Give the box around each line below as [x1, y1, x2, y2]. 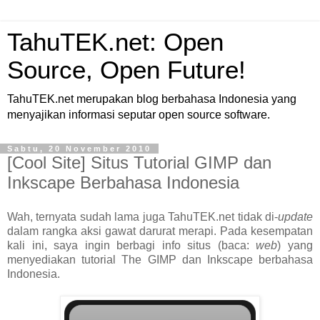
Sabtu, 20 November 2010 [7, 144, 151, 153]
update [278, 210, 313, 223]
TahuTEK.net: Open [7, 29, 224, 56]
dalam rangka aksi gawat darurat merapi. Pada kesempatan [7, 224, 313, 237]
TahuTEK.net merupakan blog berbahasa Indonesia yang [7, 93, 296, 105]
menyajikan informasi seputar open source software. [7, 109, 270, 121]
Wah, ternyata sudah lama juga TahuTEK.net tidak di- [7, 210, 278, 223]
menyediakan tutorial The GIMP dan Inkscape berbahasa [7, 253, 313, 266]
